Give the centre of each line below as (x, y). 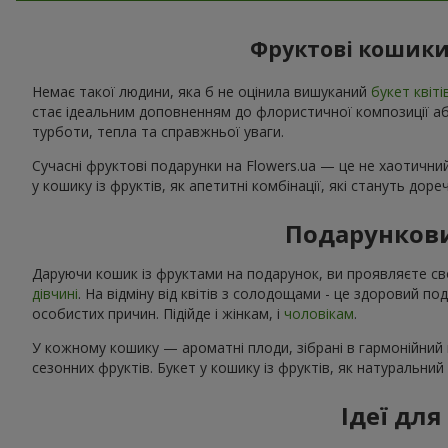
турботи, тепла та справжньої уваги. (158, 131)
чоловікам (319, 313)
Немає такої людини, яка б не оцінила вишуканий (201, 91)
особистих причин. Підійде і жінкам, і (158, 313)
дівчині (55, 293)
